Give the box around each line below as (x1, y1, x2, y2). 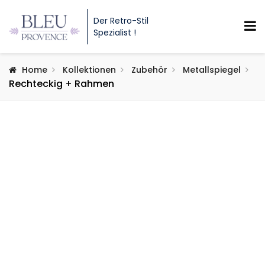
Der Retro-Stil (93, 15, 148, 27)
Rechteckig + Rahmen (9, 77, 114, 91)
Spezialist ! (93, 27, 136, 38)
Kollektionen (63, 64, 116, 76)
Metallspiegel (183, 64, 241, 76)
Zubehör (131, 64, 167, 76)
